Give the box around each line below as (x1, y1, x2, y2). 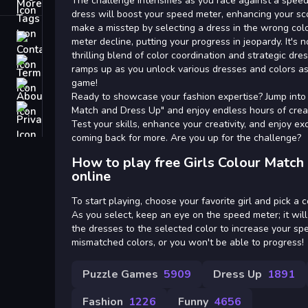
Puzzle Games (82, 267, 158, 282)
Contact (45, 32, 82, 45)
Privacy (45, 102, 81, 115)
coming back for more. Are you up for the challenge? (71, 131, 301, 144)
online (71, 167, 111, 186)
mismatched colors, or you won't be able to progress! (71, 236, 304, 249)
